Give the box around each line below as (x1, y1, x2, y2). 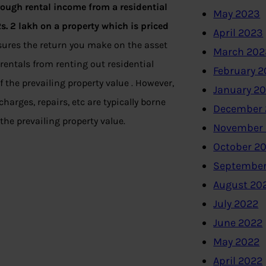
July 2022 (213, 197, 259, 211)
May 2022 (213, 235, 260, 249)
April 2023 (213, 26, 264, 40)
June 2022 (213, 216, 263, 230)
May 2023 (213, 7, 261, 21)
